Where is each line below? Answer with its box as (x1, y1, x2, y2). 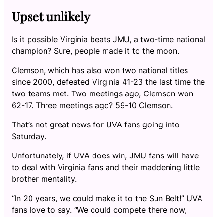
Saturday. (12, 131, 46, 141)
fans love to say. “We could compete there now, (12, 205, 186, 215)
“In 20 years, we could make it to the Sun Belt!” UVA (12, 193, 202, 203)
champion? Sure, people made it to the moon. (12, 46, 179, 56)
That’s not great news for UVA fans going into (12, 120, 180, 130)
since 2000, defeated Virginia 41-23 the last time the (12, 77, 205, 87)
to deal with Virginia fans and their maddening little (12, 162, 200, 172)
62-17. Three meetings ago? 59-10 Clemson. (12, 100, 173, 110)
